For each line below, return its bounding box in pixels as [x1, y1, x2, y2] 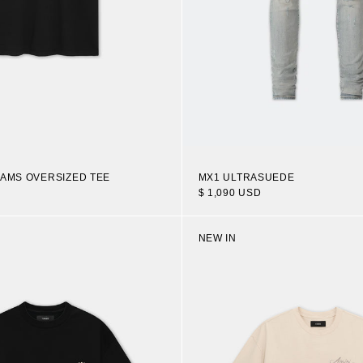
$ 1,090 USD [198, 186, 262, 199]
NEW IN [198, 232, 237, 244]
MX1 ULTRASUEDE [198, 171, 295, 183]
